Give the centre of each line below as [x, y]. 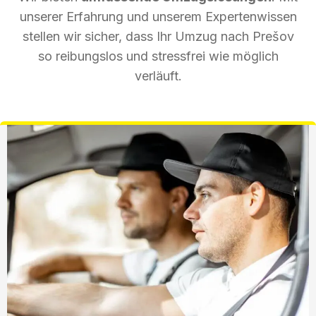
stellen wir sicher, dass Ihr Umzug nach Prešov [158, 36]
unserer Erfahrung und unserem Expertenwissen [158, 16]
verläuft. [158, 75]
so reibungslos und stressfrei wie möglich [158, 56]
